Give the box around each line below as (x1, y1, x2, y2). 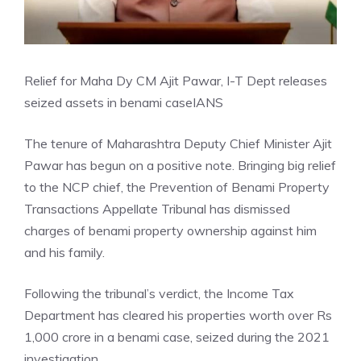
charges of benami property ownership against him (24, 222, 317, 239)
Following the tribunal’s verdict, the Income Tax (24, 285, 294, 301)
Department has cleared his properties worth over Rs (24, 307, 332, 323)
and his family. (24, 244, 105, 260)
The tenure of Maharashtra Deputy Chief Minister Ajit (24, 135, 332, 151)
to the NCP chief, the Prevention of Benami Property (24, 179, 330, 195)
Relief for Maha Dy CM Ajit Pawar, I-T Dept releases (24, 73, 327, 89)
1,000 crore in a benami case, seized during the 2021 (24, 329, 330, 345)
